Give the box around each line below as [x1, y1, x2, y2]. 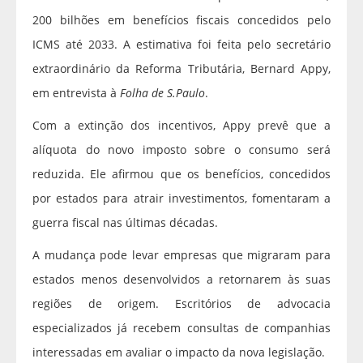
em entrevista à [32, 85, 117, 101]
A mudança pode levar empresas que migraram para [32, 247, 331, 263]
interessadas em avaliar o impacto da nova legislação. [32, 344, 325, 361]
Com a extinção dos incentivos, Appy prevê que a [32, 117, 331, 134]
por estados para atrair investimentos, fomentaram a [32, 190, 331, 207]
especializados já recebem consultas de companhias [32, 320, 331, 336]
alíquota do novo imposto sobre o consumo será [32, 142, 331, 158]
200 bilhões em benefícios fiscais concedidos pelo [32, 12, 331, 28]
